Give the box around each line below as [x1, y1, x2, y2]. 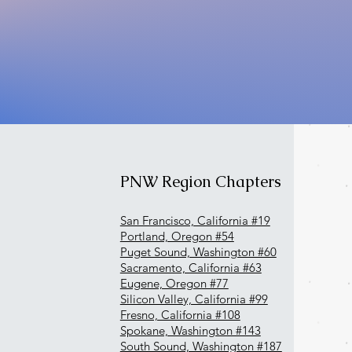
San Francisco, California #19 [119, 212, 270, 228]
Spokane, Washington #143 [119, 322, 261, 338]
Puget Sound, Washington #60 [119, 244, 277, 259]
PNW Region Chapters [119, 170, 281, 192]
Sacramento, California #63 [119, 259, 262, 275]
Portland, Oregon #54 [119, 228, 234, 244]
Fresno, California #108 [119, 306, 240, 322]
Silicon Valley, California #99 [119, 291, 268, 306]
